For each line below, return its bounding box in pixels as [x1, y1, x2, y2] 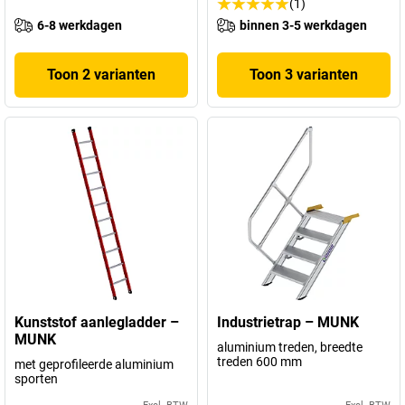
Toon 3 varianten [250, 65, 358, 83]
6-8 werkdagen [37, 17, 122, 33]
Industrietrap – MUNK [217, 313, 359, 331]
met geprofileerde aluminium [14, 356, 174, 372]
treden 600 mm [217, 353, 302, 369]
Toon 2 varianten [47, 65, 155, 83]
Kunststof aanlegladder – [14, 313, 179, 331]
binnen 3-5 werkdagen [240, 17, 367, 33]
